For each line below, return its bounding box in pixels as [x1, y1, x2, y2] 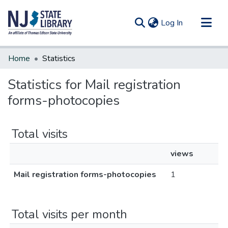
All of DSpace [8, 65, 58, 76]
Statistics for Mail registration [8, 76, 181, 94]
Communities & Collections [8, 48, 102, 60]
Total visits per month [12, 206, 127, 222]
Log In [161, 17, 183, 28]
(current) [182, 17, 212, 28]
